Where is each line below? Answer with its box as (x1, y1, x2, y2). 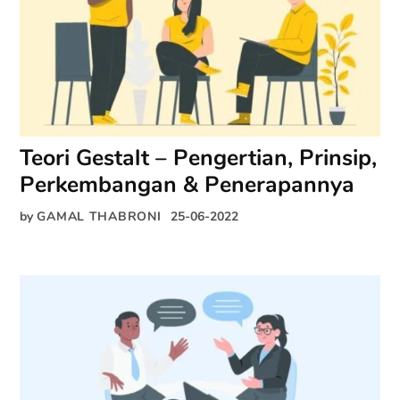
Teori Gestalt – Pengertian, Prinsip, (20, 143, 378, 174)
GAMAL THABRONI (37, 207, 162, 226)
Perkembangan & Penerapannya (20, 170, 355, 201)
